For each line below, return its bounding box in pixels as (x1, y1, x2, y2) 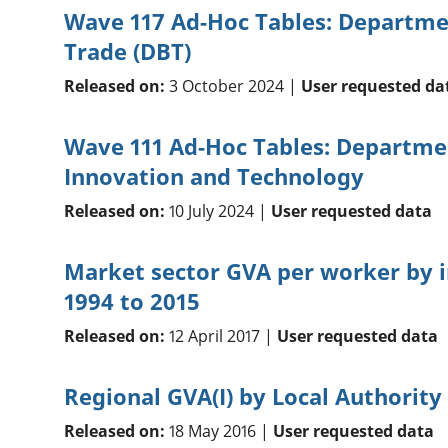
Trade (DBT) (63, 36, 191, 67)
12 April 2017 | (164, 325, 277, 348)
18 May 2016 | (164, 420, 273, 443)
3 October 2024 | (164, 75, 301, 98)
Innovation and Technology (63, 161, 364, 192)
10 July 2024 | (164, 200, 271, 223)
